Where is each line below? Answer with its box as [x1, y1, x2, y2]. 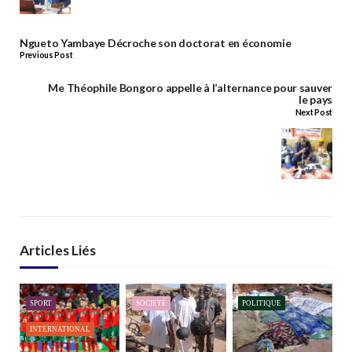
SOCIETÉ [136, 299, 167, 308]
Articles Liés [20, 241, 96, 258]
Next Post [295, 107, 332, 117]
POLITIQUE [242, 299, 282, 308]
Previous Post [20, 50, 73, 60]
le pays [298, 93, 332, 107]
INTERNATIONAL [29, 325, 90, 334]
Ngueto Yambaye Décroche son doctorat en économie [20, 35, 291, 49]
